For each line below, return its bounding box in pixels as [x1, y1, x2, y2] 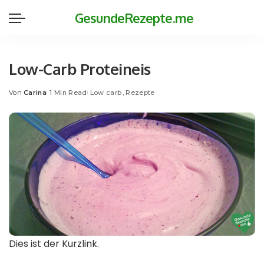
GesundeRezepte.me [75, 9, 193, 26]
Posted [8, 93, 35, 101]
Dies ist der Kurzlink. [9, 237, 99, 250]
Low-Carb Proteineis [9, 59, 151, 78]
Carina [24, 88, 47, 97]
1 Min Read [49, 88, 87, 97]
